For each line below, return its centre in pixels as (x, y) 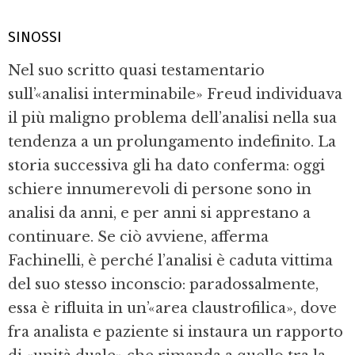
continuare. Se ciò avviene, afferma (138, 237)
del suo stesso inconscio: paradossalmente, (163, 284)
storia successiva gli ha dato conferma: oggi (166, 165)
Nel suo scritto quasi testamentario (136, 70)
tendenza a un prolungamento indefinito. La (172, 141)
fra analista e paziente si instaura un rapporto (176, 332)
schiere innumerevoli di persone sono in (160, 189)
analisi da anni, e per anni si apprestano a (159, 213)
